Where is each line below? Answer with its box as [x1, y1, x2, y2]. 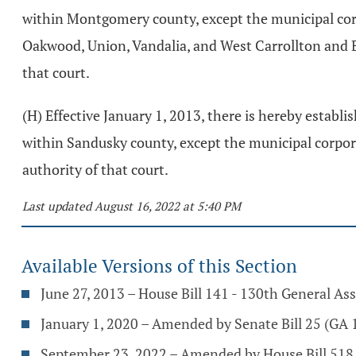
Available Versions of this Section [21, 253, 297, 278]
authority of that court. [22, 160, 168, 179]
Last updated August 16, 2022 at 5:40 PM [22, 198, 241, 214]
